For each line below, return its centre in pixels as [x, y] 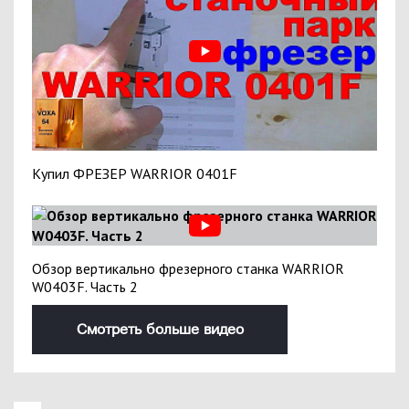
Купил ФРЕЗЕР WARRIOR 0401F [135, 174]
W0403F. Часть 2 [85, 287]
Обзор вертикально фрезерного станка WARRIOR [188, 269]
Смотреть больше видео [160, 330]
